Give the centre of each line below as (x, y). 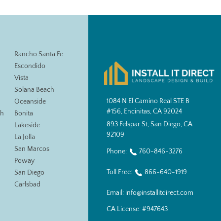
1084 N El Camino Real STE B (148, 101)
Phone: (117, 152)
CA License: (124, 209)
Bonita (23, 113)
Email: (116, 193)
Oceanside (30, 102)
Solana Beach (34, 90)
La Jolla (24, 137)
